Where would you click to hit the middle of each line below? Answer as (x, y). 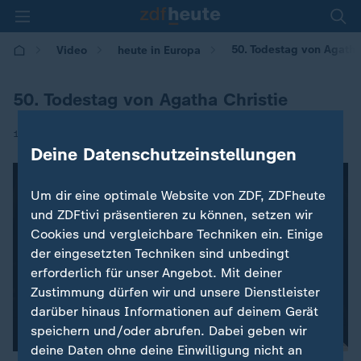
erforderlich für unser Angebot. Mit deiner (156, 273)
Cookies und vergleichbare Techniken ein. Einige (177, 234)
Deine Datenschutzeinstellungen (164, 154)
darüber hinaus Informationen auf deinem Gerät (175, 311)
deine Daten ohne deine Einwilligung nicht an (167, 350)
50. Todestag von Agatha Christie (150, 100)
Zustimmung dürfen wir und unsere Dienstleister (175, 292)
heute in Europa (159, 50)
